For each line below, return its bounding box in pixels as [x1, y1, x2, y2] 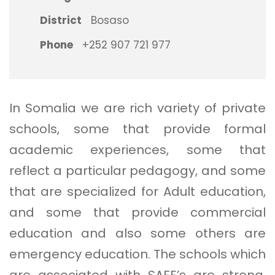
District [40, 12, 82, 28]
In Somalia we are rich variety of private [9, 99, 266, 117]
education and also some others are [9, 224, 266, 242]
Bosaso [91, 12, 129, 28]
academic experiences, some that [9, 141, 266, 158]
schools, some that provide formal [9, 120, 266, 137]
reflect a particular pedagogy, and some [9, 161, 266, 179]
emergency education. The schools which [9, 245, 266, 263]
